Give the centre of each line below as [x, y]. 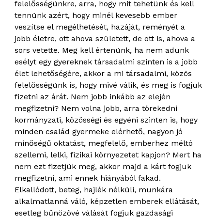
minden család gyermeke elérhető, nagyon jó [99, 132]
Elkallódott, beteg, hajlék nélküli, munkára [94, 190]
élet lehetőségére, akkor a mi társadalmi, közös [103, 74]
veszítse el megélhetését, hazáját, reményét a [100, 27]
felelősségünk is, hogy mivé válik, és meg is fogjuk [108, 85]
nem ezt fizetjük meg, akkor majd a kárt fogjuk [103, 167]
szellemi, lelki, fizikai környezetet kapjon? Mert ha [108, 155]
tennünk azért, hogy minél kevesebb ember [96, 15]
